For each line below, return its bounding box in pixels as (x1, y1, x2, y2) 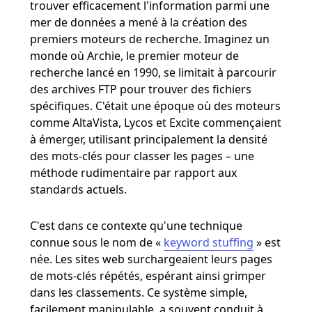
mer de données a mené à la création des (29, 14, 247, 30)
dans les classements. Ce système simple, (29, 284, 247, 300)
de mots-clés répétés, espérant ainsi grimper (29, 267, 266, 283)
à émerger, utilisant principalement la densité (29, 131, 267, 147)
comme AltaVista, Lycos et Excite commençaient (29, 114, 281, 130)
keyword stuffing (163, 234, 253, 250)
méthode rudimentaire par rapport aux (29, 164, 237, 180)
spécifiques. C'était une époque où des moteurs (29, 97, 281, 114)
